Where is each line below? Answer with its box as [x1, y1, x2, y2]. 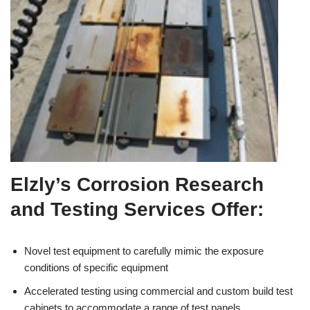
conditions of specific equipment [24, 262, 168, 274]
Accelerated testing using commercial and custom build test [24, 285, 293, 298]
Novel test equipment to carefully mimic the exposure [24, 245, 264, 257]
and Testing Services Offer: [10, 199, 264, 221]
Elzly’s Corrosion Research [10, 174, 264, 196]
